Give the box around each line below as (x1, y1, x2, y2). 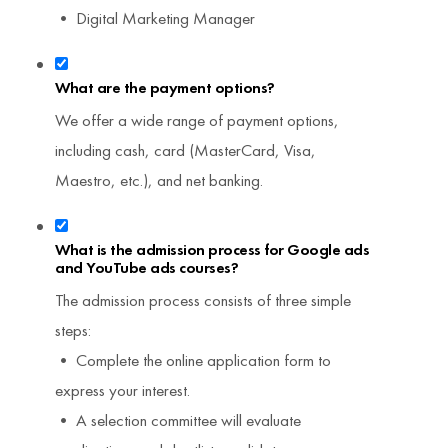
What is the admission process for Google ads (55, 239, 369, 260)
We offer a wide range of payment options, (55, 109, 339, 131)
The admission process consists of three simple (55, 289, 351, 311)
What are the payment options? (55, 77, 275, 98)
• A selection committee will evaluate (55, 409, 301, 431)
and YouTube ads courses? (55, 257, 238, 278)
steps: (55, 319, 91, 341)
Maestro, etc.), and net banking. (55, 169, 263, 191)
